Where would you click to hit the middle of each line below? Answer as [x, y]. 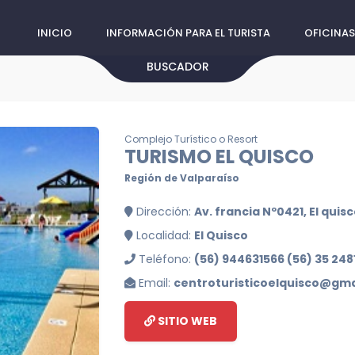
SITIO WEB [186, 321]
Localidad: [164, 235]
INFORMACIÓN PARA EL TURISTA [188, 33]
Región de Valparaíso [182, 178]
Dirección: [164, 212]
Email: [155, 283]
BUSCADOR [177, 67]
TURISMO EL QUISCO [219, 157]
